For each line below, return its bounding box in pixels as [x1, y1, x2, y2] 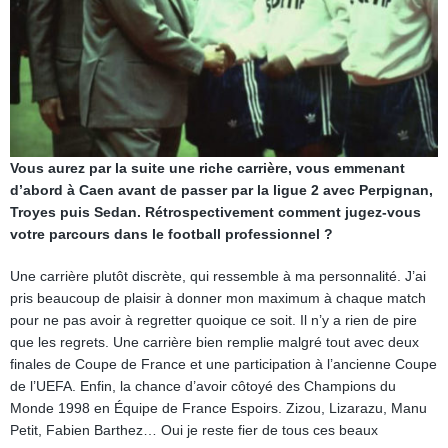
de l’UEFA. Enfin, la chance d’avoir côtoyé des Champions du [10, 378, 396, 394]
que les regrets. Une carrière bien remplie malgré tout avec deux [10, 334, 419, 350]
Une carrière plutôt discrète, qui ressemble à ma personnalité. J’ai [10, 268, 426, 284]
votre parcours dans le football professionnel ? [10, 226, 333, 242]
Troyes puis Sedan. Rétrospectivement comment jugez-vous [10, 204, 421, 220]
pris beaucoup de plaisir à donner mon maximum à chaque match [10, 290, 426, 306]
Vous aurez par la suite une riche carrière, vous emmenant [10, 160, 405, 176]
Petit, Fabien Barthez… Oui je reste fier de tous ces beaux [10, 422, 378, 438]
